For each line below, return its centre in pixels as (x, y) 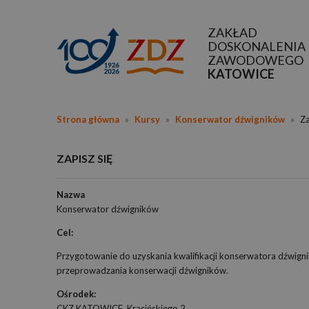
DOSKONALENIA (257, 46)
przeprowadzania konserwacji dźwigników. (142, 270)
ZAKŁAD (232, 32)
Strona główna (88, 119)
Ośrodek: (76, 294)
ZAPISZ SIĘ (84, 158)
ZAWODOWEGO (256, 60)
